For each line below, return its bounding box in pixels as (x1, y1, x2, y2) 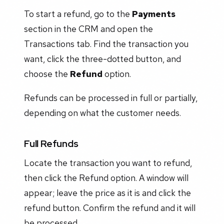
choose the (24, 67, 70, 79)
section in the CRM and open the (24, 22, 153, 34)
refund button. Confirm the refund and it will (24, 201, 195, 213)
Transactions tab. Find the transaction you (24, 37, 188, 49)
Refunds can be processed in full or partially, (24, 91, 197, 103)
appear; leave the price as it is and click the (24, 186, 191, 198)
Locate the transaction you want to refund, (24, 156, 192, 168)
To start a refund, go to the (24, 7, 132, 19)
